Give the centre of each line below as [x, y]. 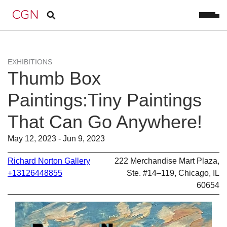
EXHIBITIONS [30, 62]
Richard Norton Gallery [49, 161]
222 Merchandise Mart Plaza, [167, 161]
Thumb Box [54, 78]
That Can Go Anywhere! [105, 122]
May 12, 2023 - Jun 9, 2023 [56, 139]
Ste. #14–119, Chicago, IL [173, 173]
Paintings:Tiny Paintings [105, 100]
